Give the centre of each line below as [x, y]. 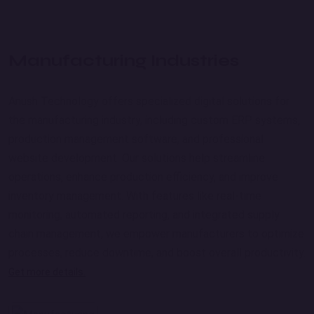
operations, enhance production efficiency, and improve [143, 177]
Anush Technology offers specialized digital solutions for [149, 101]
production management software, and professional [136, 139]
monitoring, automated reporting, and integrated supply [144, 215]
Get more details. [47, 272]
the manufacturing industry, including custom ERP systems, [154, 120]
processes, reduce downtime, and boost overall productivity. [157, 253]
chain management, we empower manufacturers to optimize [156, 234]
